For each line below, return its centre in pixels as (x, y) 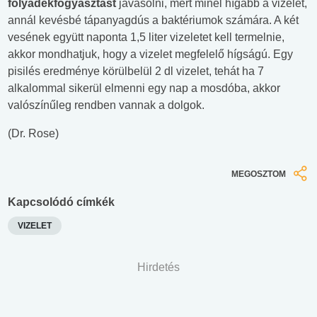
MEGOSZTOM (259, 174)
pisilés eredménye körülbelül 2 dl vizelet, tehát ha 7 (136, 71)
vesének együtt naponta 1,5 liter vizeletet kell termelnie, (146, 37)
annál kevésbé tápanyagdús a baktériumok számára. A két (153, 20)
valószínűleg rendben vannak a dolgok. (106, 105)
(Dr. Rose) (33, 133)
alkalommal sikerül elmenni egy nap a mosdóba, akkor (144, 88)
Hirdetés (158, 267)
